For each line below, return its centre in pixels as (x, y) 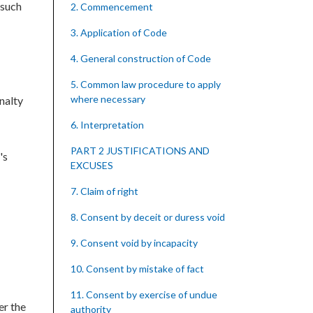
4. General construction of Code (141, 58)
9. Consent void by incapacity (134, 243)
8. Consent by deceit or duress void (148, 217)
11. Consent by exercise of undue (144, 294)
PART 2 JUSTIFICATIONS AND (140, 151)
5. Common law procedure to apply (146, 84)
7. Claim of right (104, 191)
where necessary (108, 99)
